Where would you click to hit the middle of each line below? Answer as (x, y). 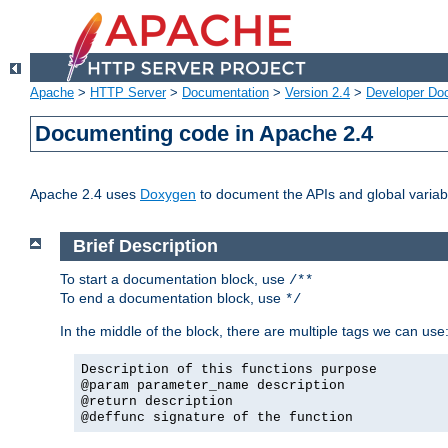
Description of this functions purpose (229, 369)
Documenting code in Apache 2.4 (204, 134)
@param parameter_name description (213, 385)
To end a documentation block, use (172, 297)
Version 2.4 (317, 93)
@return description (157, 401)
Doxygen (168, 194)
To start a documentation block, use (174, 278)
